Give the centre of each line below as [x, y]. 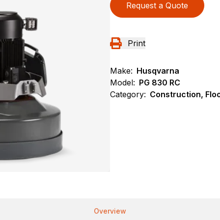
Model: [123, 82]
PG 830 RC [160, 82]
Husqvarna [158, 71]
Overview [110, 211]
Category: [128, 94]
